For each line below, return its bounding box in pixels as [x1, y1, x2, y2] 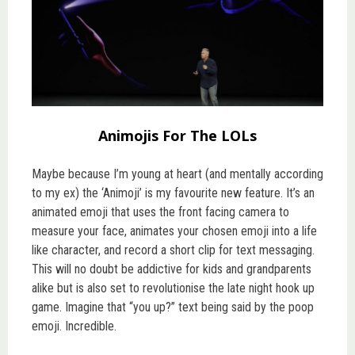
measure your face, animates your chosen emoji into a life [32, 223, 317, 239]
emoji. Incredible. [32, 319, 116, 334]
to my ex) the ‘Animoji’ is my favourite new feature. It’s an [32, 185, 315, 201]
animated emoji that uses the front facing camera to [32, 204, 289, 220]
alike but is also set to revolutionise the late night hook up [32, 281, 315, 296]
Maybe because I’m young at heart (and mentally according [32, 166, 323, 182]
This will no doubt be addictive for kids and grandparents [32, 261, 311, 277]
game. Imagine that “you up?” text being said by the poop [32, 300, 314, 315]
